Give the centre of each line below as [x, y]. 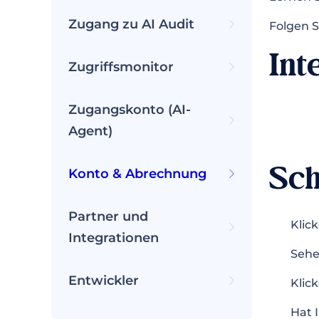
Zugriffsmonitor [121, 67]
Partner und [108, 216]
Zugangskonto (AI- [130, 110]
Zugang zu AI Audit [131, 24]
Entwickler [104, 281]
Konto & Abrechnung [137, 174]
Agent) [90, 131]
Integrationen [114, 238]
